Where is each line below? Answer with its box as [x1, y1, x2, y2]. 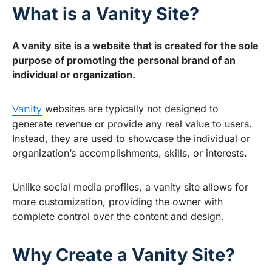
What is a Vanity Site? [12, 3, 199, 25]
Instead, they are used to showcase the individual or [12, 132, 250, 145]
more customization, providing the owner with [12, 195, 223, 208]
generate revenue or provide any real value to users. [12, 118, 252, 131]
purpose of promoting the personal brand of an [12, 54, 236, 67]
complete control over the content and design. [12, 210, 224, 223]
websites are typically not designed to [42, 103, 219, 115]
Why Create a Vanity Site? [12, 244, 235, 266]
